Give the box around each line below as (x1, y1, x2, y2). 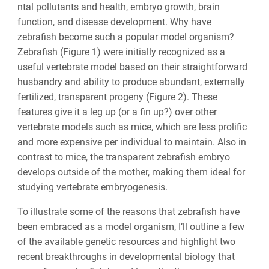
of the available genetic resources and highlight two (17, 236, 235, 248)
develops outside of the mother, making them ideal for (17, 166, 245, 178)
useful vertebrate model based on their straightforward (17, 61, 247, 73)
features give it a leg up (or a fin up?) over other (17, 106, 217, 118)
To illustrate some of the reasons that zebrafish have (17, 206, 240, 218)
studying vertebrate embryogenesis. (17, 181, 168, 193)
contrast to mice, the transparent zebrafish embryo (17, 151, 230, 163)
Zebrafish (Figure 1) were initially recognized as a (17, 46, 225, 58)
